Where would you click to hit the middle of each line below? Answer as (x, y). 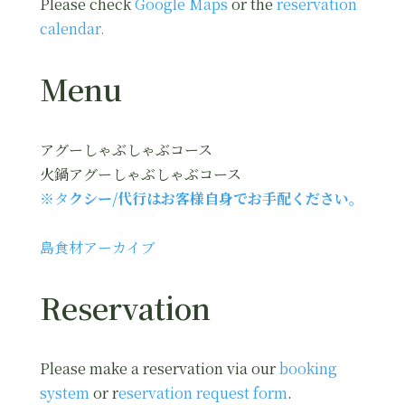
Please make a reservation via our (160, 369)
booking (308, 369)
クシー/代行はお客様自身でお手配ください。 (216, 199)
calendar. (72, 29)
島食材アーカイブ (98, 248)
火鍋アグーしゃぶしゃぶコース (141, 174)
